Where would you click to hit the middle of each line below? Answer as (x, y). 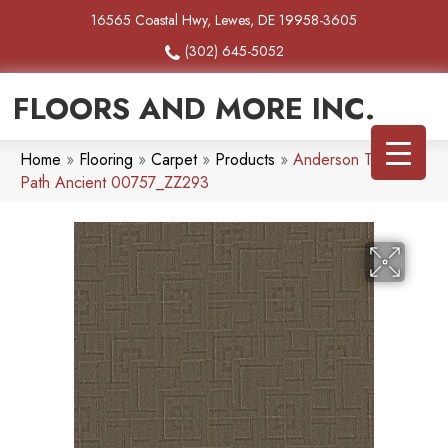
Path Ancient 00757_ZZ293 (114, 183)
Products (245, 160)
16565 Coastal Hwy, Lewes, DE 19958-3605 (224, 20)
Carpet (174, 160)
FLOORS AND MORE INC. (194, 109)
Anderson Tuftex (349, 160)
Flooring (106, 160)
